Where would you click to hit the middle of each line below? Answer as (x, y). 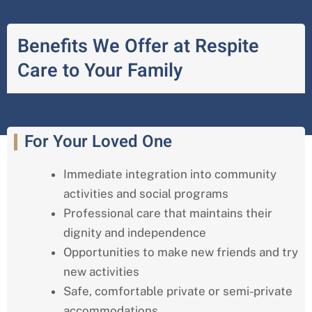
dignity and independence (135, 233)
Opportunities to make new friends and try (181, 252)
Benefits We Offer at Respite (138, 47)
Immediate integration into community (170, 174)
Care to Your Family (100, 71)
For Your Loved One (98, 142)
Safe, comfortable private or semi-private (178, 291)
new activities (101, 272)
